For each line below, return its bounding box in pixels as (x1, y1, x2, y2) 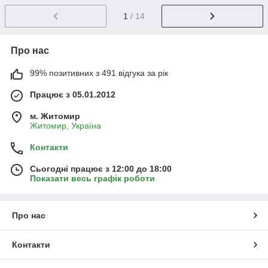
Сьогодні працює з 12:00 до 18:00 (30, 163, 172, 173)
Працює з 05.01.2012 (30, 89, 115, 99)
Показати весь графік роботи (30, 173, 155, 183)
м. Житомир (30, 111, 80, 121)
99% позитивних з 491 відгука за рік (30, 68, 168, 78)
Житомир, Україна (30, 120, 101, 130)
